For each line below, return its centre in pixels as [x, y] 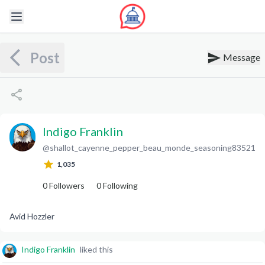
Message [241, 57]
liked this [96, 249]
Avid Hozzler [32, 216]
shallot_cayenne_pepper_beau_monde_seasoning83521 [153, 148]
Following [119, 185]
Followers [66, 185]
